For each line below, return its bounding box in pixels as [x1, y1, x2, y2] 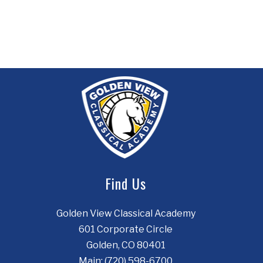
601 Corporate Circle [79, 223, 173, 235]
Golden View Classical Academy [56, 207, 195, 219]
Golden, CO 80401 [86, 239, 166, 251]
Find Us [105, 172, 146, 194]
